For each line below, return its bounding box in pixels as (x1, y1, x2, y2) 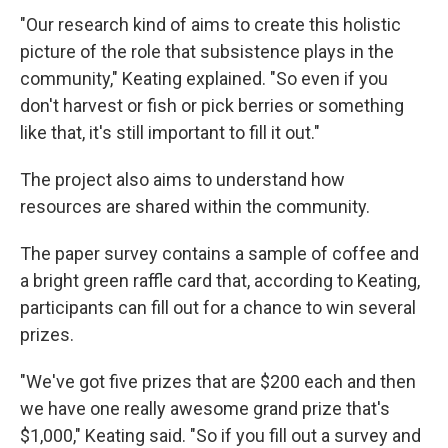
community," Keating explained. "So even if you (20, 67, 388, 89)
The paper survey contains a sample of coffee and (20, 242, 419, 264)
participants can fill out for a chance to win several (20, 296, 416, 318)
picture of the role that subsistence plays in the (20, 40, 394, 62)
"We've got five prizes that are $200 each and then (20, 370, 416, 392)
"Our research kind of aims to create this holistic (20, 13, 401, 35)
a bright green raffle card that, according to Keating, (20, 269, 420, 291)
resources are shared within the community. (20, 195, 370, 217)
